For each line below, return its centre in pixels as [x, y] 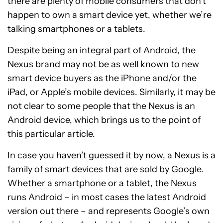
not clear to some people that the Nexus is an [101, 106]
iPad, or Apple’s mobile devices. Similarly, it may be [111, 92]
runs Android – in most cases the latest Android [107, 197]
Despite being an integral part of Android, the [102, 51]
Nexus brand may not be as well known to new [103, 64]
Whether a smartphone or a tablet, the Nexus [102, 183]
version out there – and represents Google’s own [109, 211]
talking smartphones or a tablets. [76, 29]
